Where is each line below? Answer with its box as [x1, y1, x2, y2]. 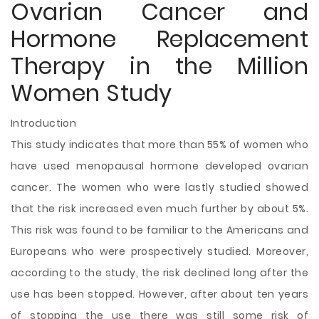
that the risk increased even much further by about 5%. [11, 202, 308, 216]
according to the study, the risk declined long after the [11, 266, 308, 280]
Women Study [11, 77, 172, 109]
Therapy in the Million [11, 50, 308, 82]
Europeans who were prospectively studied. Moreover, [11, 244, 308, 258]
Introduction [11, 116, 77, 130]
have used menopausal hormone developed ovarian [11, 159, 308, 173]
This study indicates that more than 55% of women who [11, 137, 308, 152]
